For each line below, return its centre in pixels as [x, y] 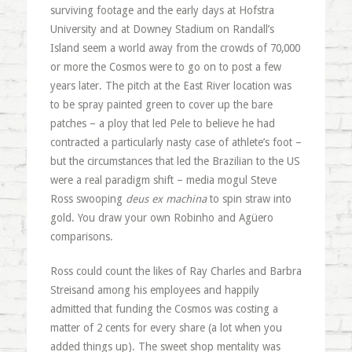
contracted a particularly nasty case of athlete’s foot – [176, 142]
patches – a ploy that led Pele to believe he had [162, 123]
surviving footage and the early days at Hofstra [162, 10]
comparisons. [81, 236]
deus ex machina [166, 199]
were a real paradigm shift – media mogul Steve [163, 180]
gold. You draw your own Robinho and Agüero [161, 218]
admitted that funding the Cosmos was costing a [164, 309]
